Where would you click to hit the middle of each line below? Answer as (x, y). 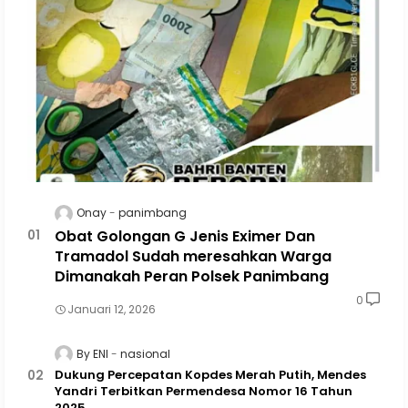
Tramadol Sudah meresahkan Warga (193, 256)
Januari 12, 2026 (112, 309)
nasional (145, 353)
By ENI (92, 353)
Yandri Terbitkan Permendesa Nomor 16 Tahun (204, 391)
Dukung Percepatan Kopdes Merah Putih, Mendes (210, 374)
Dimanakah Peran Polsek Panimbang (192, 276)
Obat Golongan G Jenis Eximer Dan (185, 236)
